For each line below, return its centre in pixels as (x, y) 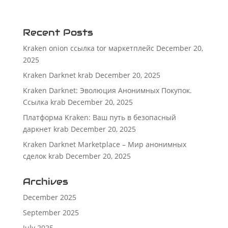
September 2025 (51, 212)
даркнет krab (46, 129)
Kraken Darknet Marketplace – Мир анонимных (104, 144)
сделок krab (43, 156)
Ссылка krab (44, 102)
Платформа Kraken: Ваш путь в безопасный (99, 117)
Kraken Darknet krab (58, 75)
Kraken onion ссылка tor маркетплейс (88, 48)
